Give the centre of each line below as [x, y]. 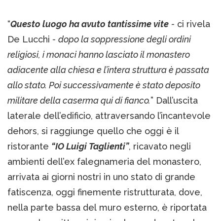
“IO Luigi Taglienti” [90, 146]
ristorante [29, 146]
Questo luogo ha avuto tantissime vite [90, 24]
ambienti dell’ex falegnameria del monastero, [104, 161]
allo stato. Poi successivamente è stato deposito [104, 85]
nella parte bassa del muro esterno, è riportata [107, 207]
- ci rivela [189, 24]
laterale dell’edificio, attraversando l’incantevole [109, 115]
